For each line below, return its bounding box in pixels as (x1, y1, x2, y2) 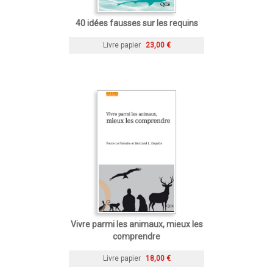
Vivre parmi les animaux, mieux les (70, 219, 203, 229)
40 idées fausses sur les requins (75, 18, 198, 28)
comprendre (113, 231, 160, 241)
